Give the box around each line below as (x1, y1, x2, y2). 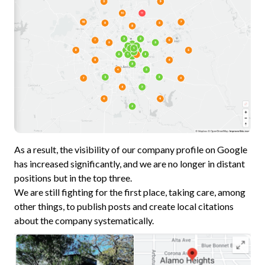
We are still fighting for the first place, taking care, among (14, 186, 245, 198)
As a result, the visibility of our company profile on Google (14, 144, 247, 156)
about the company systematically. (14, 215, 154, 227)
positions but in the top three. (14, 172, 132, 184)
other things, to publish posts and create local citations (14, 201, 234, 212)
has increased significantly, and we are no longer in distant (14, 158, 245, 170)
